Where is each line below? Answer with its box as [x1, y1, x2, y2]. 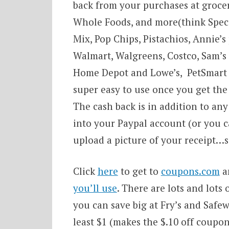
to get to [118, 165, 161, 178]
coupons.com [161, 165, 220, 178]
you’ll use [73, 181, 117, 195]
